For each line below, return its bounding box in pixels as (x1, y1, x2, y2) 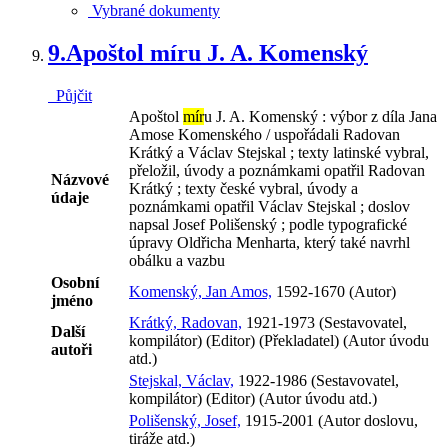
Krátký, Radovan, (129, 314, 242, 332)
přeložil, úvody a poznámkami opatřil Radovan (129, 162, 425, 180)
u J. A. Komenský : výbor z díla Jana (204, 108, 437, 126)
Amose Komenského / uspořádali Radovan (129, 126, 400, 144)
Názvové (51, 171, 109, 189)
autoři (51, 341, 92, 359)
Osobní (51, 274, 99, 292)
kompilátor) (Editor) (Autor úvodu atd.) (129, 390, 377, 408)
